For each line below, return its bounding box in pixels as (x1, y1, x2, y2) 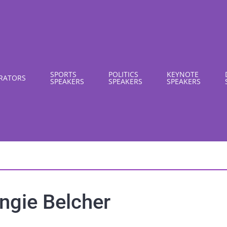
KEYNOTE (167, 69, 199, 79)
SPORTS (50, 69, 77, 79)
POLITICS (108, 69, 138, 79)
